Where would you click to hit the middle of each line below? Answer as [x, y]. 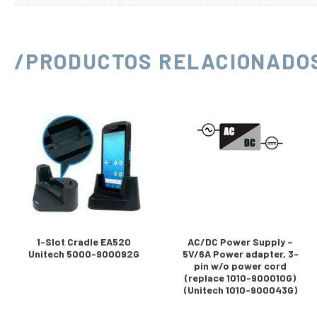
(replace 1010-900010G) [241, 277]
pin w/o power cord [241, 265]
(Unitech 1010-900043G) [240, 289]
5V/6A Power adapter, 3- [240, 253]
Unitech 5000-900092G [84, 253]
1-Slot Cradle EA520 [84, 241]
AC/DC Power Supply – [241, 241]
